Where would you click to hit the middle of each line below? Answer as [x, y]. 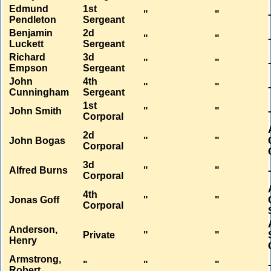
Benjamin [31, 33]
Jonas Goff [34, 200]
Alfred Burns [39, 171]
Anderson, [34, 230]
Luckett [27, 44]
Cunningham [39, 93]
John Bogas [38, 141]
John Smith [36, 111]
